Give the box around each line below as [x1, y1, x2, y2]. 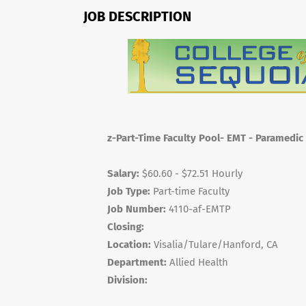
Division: [107, 274, 148, 286]
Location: [107, 238, 151, 251]
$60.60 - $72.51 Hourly [139, 167, 242, 180]
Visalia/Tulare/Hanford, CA [151, 238, 278, 251]
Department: [107, 256, 167, 268]
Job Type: [107, 185, 150, 197]
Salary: [107, 167, 139, 180]
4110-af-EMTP [166, 203, 231, 215]
